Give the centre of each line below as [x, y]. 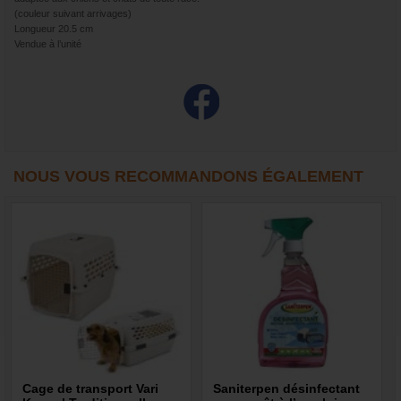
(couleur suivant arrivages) [73, 14]
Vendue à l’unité [48, 44]
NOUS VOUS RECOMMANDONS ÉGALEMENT [188, 177]
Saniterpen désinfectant [287, 389]
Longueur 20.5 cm [54, 29]
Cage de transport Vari [91, 389]
